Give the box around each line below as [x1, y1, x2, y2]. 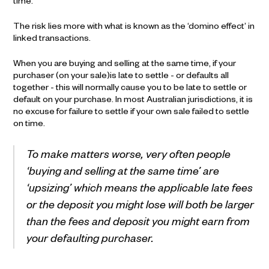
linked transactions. [13, 34, 91, 44]
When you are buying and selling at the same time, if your [13, 60, 237, 70]
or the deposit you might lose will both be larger [26, 201, 255, 213]
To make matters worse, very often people [26, 150, 231, 163]
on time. [13, 120, 46, 130]
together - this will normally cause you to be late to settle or [13, 84, 247, 94]
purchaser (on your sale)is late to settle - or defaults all [13, 72, 229, 82]
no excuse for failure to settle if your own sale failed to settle [13, 108, 250, 118]
